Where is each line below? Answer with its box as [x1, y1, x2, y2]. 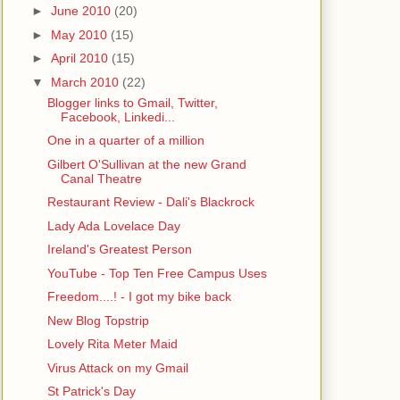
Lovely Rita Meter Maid [46, 337, 178, 352]
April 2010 [50, 51, 112, 66]
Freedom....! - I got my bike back [46, 289, 231, 304]
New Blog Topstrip [46, 312, 149, 328]
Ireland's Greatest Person [46, 242, 192, 257]
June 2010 [50, 4, 114, 19]
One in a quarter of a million [46, 133, 204, 148]
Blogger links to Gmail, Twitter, [46, 95, 218, 110]
